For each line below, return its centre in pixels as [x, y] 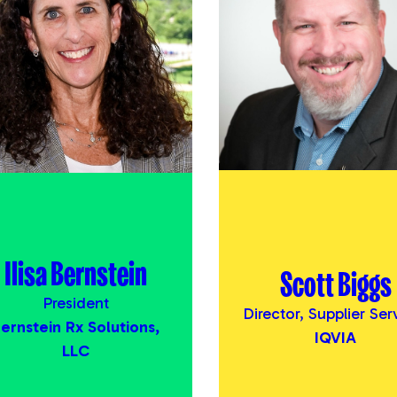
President [75, 303]
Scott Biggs [335, 283]
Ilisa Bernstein [75, 272]
